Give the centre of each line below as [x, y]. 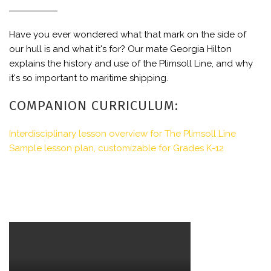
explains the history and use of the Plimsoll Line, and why [131, 64]
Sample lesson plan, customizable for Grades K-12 [116, 148]
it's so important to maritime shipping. [89, 78]
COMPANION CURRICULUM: [94, 106]
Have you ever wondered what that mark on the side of [128, 34]
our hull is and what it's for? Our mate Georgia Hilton [120, 49]
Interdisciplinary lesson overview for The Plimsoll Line [122, 134]
